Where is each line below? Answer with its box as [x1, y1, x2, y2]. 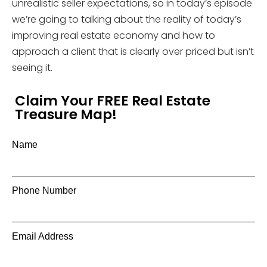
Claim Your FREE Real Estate [15, 91, 210, 110]
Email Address [12, 231, 73, 241]
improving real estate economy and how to [12, 29, 215, 42]
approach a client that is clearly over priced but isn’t [12, 45, 254, 58]
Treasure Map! [15, 105, 117, 124]
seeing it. [12, 61, 52, 74]
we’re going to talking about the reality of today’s [12, 13, 241, 26]
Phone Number [12, 185, 76, 195]
